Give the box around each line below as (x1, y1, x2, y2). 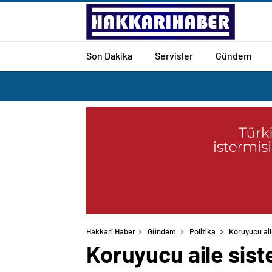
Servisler (155, 49, 193, 61)
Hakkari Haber (86, 226, 135, 237)
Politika (189, 226, 216, 237)
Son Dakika (86, 49, 132, 61)
